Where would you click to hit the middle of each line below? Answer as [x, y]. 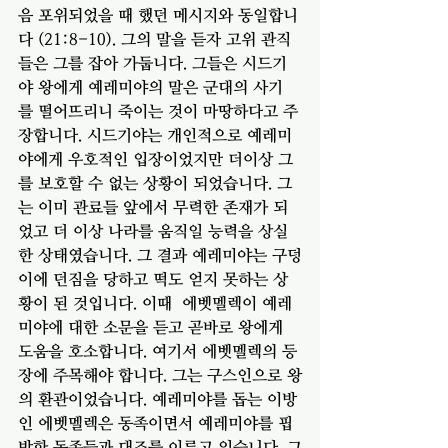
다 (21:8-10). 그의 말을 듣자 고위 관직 [154, 38]
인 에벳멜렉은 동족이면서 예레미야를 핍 [155, 422]
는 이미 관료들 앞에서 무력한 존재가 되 [153, 206]
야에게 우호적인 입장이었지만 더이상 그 [155, 158]
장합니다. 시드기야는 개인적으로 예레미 [155, 134]
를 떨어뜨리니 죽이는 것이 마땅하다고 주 [158, 110]
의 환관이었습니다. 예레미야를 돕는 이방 [157, 398]
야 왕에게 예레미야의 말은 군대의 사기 [150, 86]
